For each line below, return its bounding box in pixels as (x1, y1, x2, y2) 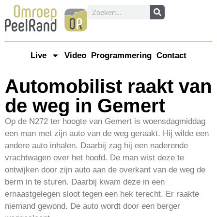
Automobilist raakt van (5, 75, 212, 97)
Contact (156, 50, 186, 60)
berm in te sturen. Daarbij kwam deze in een (5, 177, 165, 186)
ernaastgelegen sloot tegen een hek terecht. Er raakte (5, 189, 199, 199)
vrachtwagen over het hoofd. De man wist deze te (5, 153, 184, 162)
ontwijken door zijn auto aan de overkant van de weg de (5, 165, 205, 174)
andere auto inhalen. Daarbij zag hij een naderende (5, 140, 188, 150)
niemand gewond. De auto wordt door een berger (5, 201, 180, 211)
